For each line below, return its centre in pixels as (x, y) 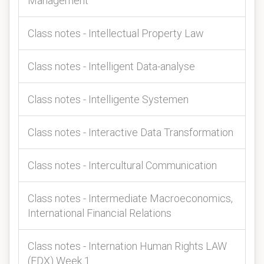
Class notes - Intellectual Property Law (116, 33)
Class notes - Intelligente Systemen (108, 99)
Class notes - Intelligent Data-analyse (111, 66)
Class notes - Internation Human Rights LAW (127, 246)
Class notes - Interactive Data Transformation (131, 132)
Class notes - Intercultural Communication (122, 165)
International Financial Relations (100, 213)
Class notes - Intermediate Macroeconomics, (130, 198)
